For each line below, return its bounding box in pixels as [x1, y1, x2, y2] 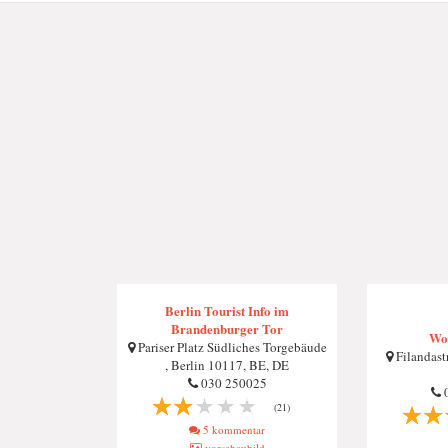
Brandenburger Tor [171, 319, 283, 338]
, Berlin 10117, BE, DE [165, 356, 289, 374]
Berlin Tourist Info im [165, 301, 289, 320]
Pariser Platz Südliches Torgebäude [134, 338, 327, 356]
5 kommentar [200, 422, 265, 437]
